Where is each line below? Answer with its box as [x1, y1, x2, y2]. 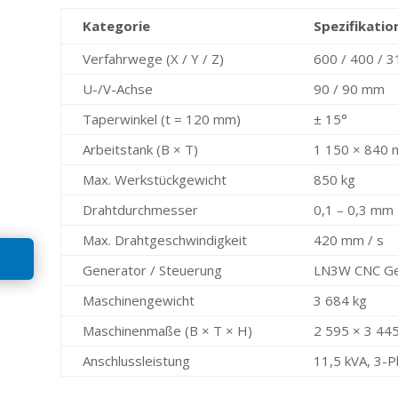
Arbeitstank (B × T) [83, 139, 199, 158]
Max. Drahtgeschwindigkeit [83, 230, 248, 249]
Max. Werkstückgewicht [83, 170, 227, 188]
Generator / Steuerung [83, 260, 223, 279]
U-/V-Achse [83, 79, 154, 98]
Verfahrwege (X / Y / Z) [83, 49, 225, 68]
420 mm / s [314, 230, 385, 249]
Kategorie [83, 16, 151, 35]
